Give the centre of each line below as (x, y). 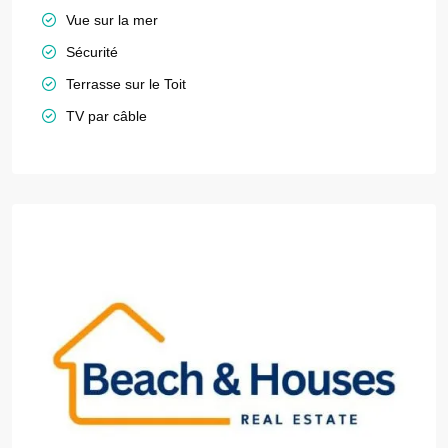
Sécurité (92, 52)
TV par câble (106, 116)
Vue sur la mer (112, 20)
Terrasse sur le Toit (126, 84)
